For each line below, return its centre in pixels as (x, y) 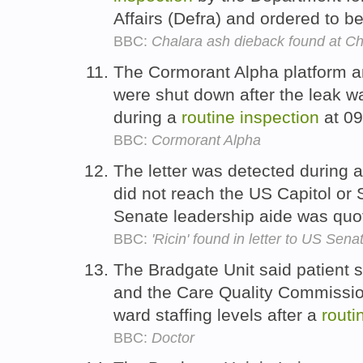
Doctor (173, 337)
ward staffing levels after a (218, 314)
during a (147, 117)
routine (208, 117)
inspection (280, 117)
